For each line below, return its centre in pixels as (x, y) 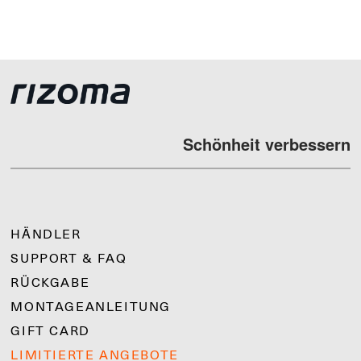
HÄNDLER (46, 234)
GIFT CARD (50, 331)
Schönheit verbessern (266, 143)
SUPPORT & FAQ (69, 258)
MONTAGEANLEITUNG (91, 307)
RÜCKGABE (50, 282)
